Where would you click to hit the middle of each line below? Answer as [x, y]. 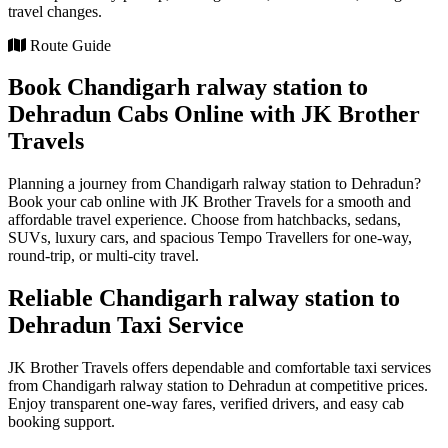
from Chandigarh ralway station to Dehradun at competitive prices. [218, 386]
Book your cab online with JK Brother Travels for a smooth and [209, 202]
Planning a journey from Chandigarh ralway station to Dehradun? [214, 184]
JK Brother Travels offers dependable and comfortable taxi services [219, 368]
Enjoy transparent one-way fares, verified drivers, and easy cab [206, 404]
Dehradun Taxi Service [126, 325]
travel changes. [55, 11]
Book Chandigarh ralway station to [188, 87]
